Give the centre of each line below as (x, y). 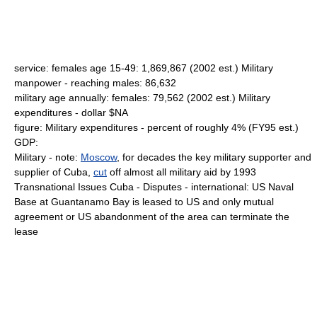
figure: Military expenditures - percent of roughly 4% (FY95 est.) (156, 127)
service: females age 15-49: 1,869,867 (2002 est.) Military (144, 68)
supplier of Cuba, (54, 172)
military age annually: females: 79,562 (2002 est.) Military (142, 98)
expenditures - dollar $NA (71, 113)
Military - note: (47, 157)
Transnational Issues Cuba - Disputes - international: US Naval (154, 187)
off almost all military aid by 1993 (181, 172)
